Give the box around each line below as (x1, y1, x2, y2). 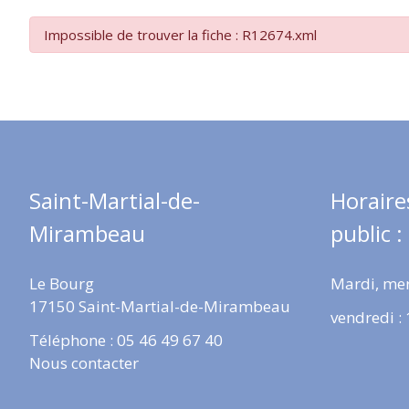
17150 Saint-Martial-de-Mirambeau (29, 295, 290, 317)
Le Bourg (29, 272, 94, 294)
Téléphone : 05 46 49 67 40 (29, 330, 223, 351)
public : (330, 217, 403, 248)
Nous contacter (29, 352, 139, 374)
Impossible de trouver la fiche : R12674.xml (44, 25, 317, 44)
